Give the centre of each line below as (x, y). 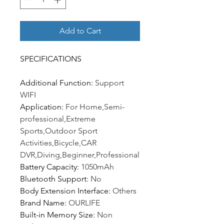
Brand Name (42, 203)
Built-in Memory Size (56, 215)
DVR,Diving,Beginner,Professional (80, 155)
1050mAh (97, 167)
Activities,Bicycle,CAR (58, 143)
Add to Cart (80, 31)
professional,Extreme (58, 119)
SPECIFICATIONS (51, 59)
